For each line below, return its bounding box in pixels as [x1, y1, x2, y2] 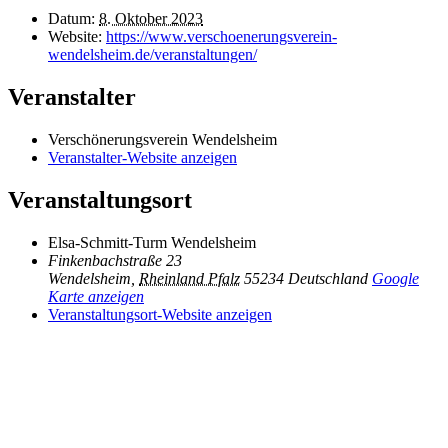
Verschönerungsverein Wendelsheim [48, 131, 277, 149]
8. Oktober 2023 [99, 10, 203, 28]
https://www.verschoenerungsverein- [106, 28, 337, 46]
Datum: [48, 10, 95, 28]
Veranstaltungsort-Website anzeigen [48, 305, 272, 323]
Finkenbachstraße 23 [48, 251, 182, 269]
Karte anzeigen [48, 287, 144, 305]
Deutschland [288, 269, 368, 287]
